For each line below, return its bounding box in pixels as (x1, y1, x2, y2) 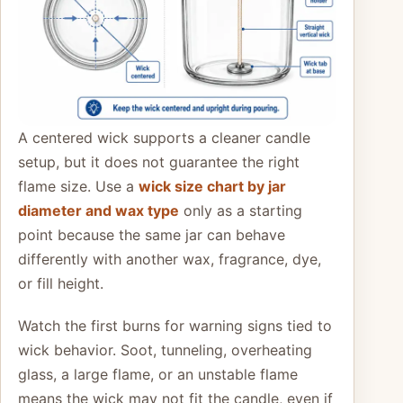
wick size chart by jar (139, 177, 286, 196)
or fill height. (18, 274, 103, 293)
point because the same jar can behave (18, 226, 285, 245)
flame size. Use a (18, 177, 139, 196)
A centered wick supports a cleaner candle (18, 129, 310, 148)
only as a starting (179, 201, 302, 220)
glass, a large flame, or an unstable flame (18, 365, 298, 384)
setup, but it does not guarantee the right (18, 153, 300, 172)
